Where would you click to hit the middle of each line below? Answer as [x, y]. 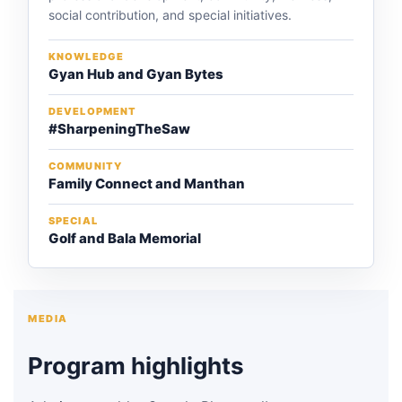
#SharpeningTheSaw [119, 129]
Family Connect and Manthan [147, 184]
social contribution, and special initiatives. [170, 15]
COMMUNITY [85, 166]
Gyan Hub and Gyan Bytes [136, 74]
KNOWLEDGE [86, 57]
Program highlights [136, 366]
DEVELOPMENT [93, 111]
